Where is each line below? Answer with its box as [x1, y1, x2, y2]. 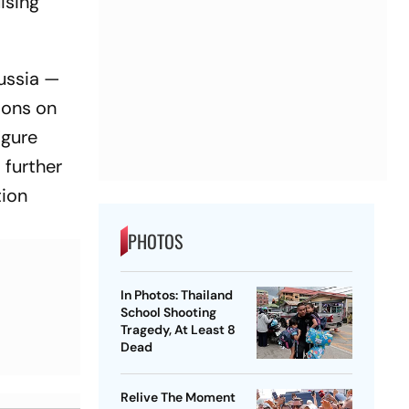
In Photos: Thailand [120, 287, 233, 304]
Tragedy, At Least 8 [120, 321, 236, 339]
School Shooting [120, 304, 216, 321]
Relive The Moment [120, 389, 236, 406]
